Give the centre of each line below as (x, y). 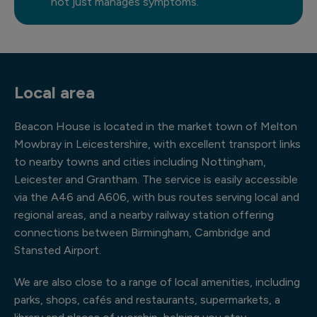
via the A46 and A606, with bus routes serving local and (157, 197)
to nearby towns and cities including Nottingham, (140, 162)
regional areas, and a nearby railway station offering (144, 215)
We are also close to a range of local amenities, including (157, 282)
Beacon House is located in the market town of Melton (156, 126)
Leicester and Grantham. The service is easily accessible (156, 179)
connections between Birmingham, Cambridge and (142, 232)
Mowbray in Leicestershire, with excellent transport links (157, 144)
